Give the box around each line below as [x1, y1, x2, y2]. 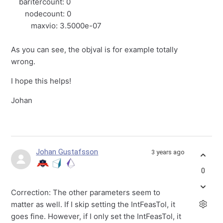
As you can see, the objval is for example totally [11, 45, 178, 55]
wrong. [11, 57, 36, 67]
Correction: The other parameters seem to [11, 188, 161, 198]
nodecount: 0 [11, 9, 72, 19]
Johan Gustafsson [36, 147, 99, 157]
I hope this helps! [11, 76, 72, 86]
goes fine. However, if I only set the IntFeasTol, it [11, 212, 182, 222]
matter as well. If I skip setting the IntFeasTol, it [11, 200, 176, 210]
